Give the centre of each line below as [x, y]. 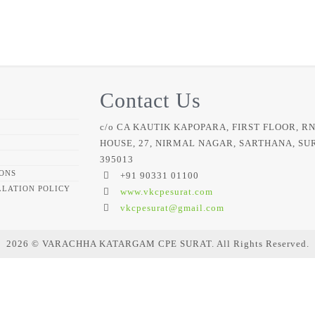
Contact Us [150, 100]
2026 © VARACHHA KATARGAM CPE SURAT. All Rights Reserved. [157, 243]
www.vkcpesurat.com [166, 191]
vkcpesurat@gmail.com [172, 207]
